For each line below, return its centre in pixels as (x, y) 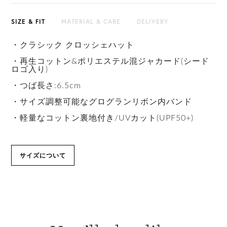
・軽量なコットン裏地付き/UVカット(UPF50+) (103, 118)
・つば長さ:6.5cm (46, 86)
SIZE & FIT (28, 22)
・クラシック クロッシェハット (73, 45)
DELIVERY (153, 22)
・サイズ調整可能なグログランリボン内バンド (102, 102)
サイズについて (43, 155)
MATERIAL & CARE (91, 22)
